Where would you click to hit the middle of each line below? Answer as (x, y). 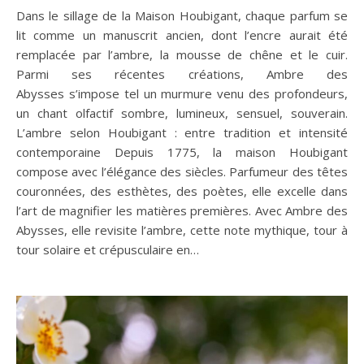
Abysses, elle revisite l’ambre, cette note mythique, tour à (182, 230)
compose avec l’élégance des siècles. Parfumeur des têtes (182, 172)
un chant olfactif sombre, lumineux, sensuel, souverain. (182, 113)
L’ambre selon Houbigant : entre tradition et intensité (182, 133)
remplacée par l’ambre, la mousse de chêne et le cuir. (182, 55)
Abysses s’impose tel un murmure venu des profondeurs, (182, 94)
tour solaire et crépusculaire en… (108, 250)
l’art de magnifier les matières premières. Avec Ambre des (182, 211)
